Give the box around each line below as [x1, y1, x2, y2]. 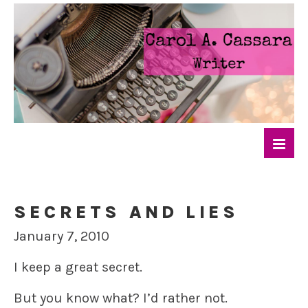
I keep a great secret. [14, 259, 142, 276]
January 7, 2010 [14, 228, 109, 245]
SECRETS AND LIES [14, 201, 239, 223]
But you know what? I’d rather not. [14, 290, 228, 307]
